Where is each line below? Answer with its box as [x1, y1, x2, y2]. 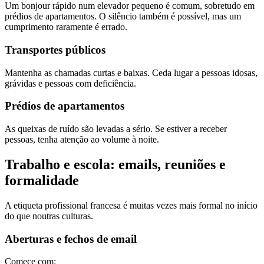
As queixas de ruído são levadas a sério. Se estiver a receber [5, 124, 227, 134]
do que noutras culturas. [5, 210, 93, 221]
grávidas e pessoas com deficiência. [5, 78, 136, 88]
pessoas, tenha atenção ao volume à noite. [5, 134, 159, 145]
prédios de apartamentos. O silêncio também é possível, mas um [5, 11, 241, 22]
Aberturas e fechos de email [5, 232, 137, 245]
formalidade [5, 172, 79, 188]
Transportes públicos [5, 43, 105, 56]
